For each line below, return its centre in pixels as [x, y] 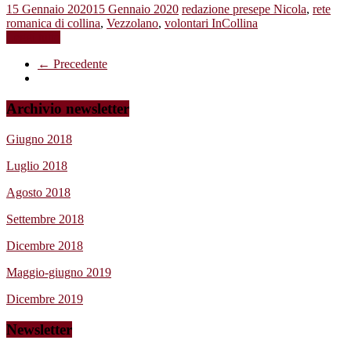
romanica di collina [53, 24]
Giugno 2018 [39, 139]
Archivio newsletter [68, 109]
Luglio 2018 [37, 165]
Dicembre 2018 [45, 245]
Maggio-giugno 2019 [59, 272]
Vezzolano [132, 24]
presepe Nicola [270, 9]
